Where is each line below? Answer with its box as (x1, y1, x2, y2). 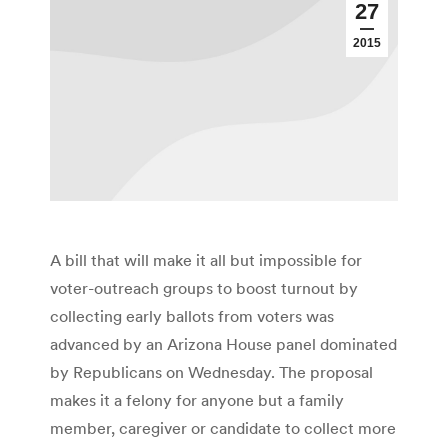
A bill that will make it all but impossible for (50, 250, 362, 271)
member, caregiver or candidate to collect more (50, 418, 396, 439)
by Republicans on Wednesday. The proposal (50, 362, 373, 383)
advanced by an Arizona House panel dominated (50, 334, 397, 355)
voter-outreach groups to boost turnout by (50, 278, 358, 299)
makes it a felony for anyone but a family (50, 390, 344, 411)
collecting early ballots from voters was (50, 306, 334, 327)
